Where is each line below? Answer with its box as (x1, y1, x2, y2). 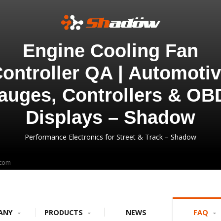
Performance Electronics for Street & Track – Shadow (25, 132, 196, 142)
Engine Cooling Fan (23, 40, 198, 61)
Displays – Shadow (26, 107, 195, 128)
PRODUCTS (44, 208, 85, 217)
